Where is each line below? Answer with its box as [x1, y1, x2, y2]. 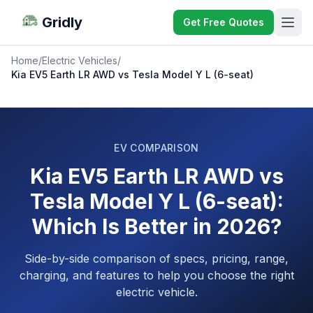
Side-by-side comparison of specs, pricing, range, [24, 252, 289, 265]
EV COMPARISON [114, 142, 199, 154]
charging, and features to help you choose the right [19, 268, 294, 282]
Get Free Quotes [183, 16, 264, 28]
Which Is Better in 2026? [31, 214, 282, 239]
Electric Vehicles [42, 54, 117, 66]
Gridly [42, 14, 82, 31]
